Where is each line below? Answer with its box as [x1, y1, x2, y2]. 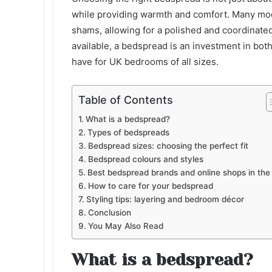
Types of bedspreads [87, 127, 169, 137]
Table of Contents [78, 93, 173, 106]
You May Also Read [87, 221, 163, 231]
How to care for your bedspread [87, 181, 213, 191]
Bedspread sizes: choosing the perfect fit [87, 141, 248, 151]
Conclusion [87, 208, 131, 217]
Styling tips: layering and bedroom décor [86, 194, 244, 204]
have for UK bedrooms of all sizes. [72, 56, 219, 67]
